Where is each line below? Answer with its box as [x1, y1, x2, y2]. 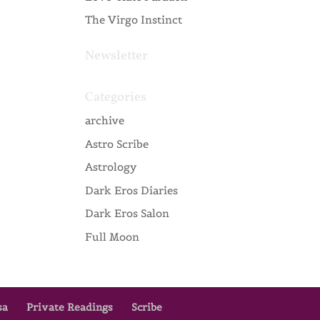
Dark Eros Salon [85, 206, 170, 220]
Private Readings [26, 300, 114, 314]
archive [85, 114, 125, 127]
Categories [85, 89, 147, 106]
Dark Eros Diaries [85, 183, 179, 197]
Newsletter [85, 47, 149, 65]
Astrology [85, 160, 137, 174]
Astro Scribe [85, 136, 149, 151]
